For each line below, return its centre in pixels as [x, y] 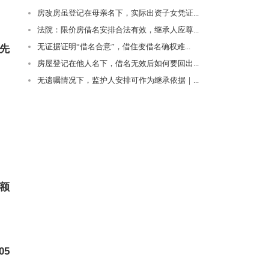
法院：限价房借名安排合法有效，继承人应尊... [118, 30]
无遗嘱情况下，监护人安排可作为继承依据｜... [118, 80]
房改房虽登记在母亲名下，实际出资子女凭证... [118, 13]
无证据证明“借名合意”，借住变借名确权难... [114, 47]
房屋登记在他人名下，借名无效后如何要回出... [118, 63]
